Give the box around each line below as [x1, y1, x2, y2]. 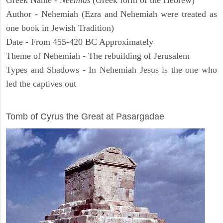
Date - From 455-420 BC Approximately [6, 37, 153, 47]
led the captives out [6, 79, 76, 89]
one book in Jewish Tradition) [6, 23, 114, 33]
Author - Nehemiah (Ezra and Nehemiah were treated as [6, 9, 217, 19]
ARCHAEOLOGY [6, 98, 77, 108]
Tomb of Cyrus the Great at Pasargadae [6, 111, 164, 122]
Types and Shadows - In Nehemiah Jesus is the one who [6, 65, 217, 75]
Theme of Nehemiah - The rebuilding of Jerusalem [6, 51, 190, 61]
